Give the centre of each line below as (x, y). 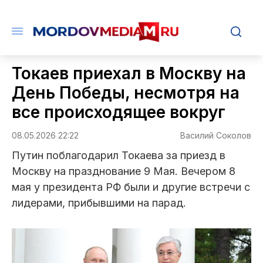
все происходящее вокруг (119, 112)
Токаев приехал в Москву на (129, 73)
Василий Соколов (216, 135)
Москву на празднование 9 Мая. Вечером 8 (124, 171)
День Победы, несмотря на (126, 93)
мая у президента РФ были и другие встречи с (131, 187)
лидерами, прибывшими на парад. (99, 203)
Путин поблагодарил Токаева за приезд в (119, 155)
